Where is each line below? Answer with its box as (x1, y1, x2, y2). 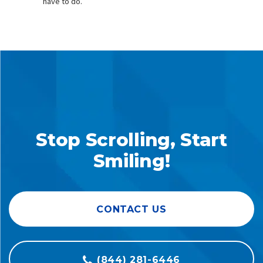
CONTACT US (96, 204, 167, 215)
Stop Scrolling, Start (36, 129, 227, 151)
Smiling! (93, 150, 170, 172)
